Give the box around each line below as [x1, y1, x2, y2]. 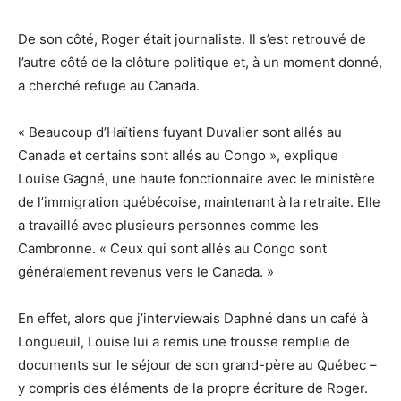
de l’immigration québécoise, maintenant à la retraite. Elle [18, 193, 380, 211]
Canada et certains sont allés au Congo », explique [18, 147, 338, 165]
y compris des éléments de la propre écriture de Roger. [18, 380, 368, 397]
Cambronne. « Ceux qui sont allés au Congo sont [18, 240, 327, 258]
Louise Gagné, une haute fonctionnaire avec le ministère [18, 170, 375, 188]
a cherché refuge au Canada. [18, 77, 200, 95]
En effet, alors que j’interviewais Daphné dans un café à [18, 310, 368, 328]
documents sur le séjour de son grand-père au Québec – [18, 356, 377, 374]
